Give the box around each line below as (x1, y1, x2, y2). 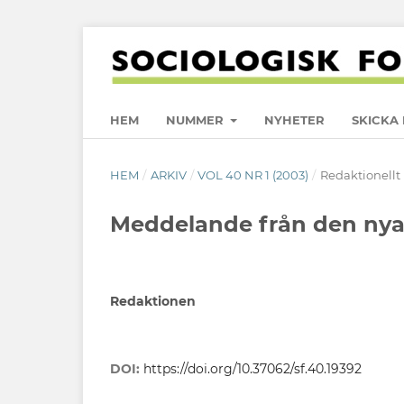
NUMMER (166, 112, 227, 127)
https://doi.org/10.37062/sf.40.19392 (143, 360, 362, 377)
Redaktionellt (319, 167, 400, 182)
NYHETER (264, 112, 326, 127)
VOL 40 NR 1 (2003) (197, 167, 309, 182)
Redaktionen (110, 292, 196, 309)
